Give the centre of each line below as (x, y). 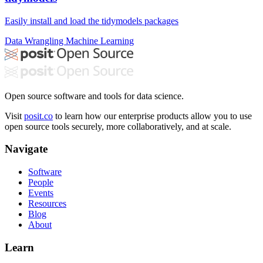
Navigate (26, 149)
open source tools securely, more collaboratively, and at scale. (118, 126)
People (41, 183)
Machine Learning (100, 41)
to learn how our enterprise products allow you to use (152, 116)
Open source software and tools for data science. (94, 96)
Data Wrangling (35, 41)
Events (41, 193)
